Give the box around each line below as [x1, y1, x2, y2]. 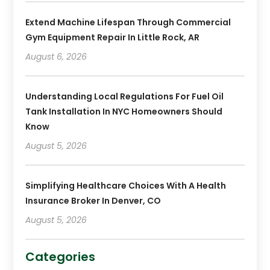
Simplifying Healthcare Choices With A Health [25, 179, 227, 192]
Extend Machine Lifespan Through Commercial [25, 16, 231, 28]
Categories [25, 248, 96, 265]
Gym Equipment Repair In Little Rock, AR [25, 31, 200, 43]
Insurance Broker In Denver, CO [25, 194, 162, 207]
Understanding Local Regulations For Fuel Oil [25, 90, 224, 102]
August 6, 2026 [25, 50, 87, 63]
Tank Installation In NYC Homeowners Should [25, 105, 223, 118]
